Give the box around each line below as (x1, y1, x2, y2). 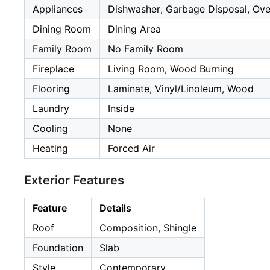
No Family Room (108, 42, 183, 55)
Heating (33, 142, 68, 154)
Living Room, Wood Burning (108, 62, 234, 75)
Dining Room (33, 22, 91, 35)
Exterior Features (24, 172, 124, 187)
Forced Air (108, 142, 155, 154)
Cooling (33, 122, 68, 134)
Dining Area (108, 22, 161, 35)
